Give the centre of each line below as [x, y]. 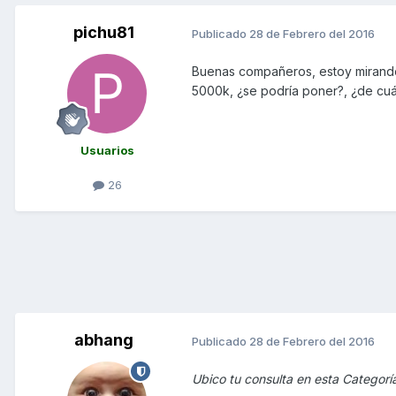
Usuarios [107, 151]
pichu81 [103, 33]
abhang [103, 340]
